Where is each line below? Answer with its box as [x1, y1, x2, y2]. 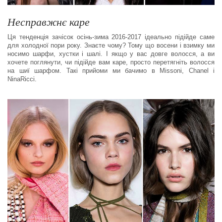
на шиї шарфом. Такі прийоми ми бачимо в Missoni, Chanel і [7, 67, 215, 75]
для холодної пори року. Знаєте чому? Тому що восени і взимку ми [7, 42, 215, 50]
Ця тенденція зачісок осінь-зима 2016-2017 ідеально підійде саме [7, 33, 215, 41]
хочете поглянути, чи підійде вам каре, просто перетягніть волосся [7, 58, 215, 66]
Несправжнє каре [7, 14, 90, 29]
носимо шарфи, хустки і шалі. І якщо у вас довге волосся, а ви [7, 50, 215, 58]
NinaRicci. [7, 75, 37, 83]
